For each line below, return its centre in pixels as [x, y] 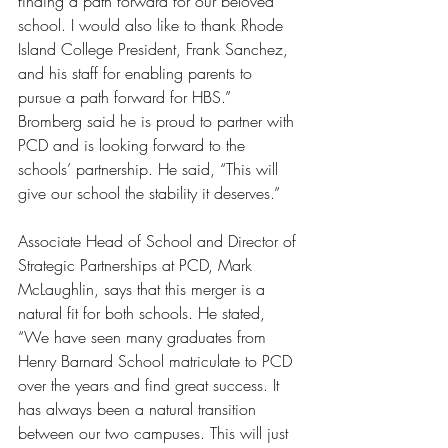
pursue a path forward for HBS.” [127, 96]
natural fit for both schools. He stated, [144, 312]
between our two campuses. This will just [155, 432]
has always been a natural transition [139, 408]
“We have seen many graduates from [144, 336]
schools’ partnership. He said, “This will [150, 168]
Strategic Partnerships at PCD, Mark [137, 264]
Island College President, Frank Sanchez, [155, 48]
